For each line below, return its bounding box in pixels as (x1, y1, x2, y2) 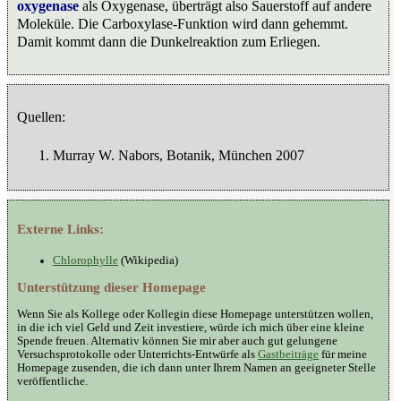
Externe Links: (17, 221, 104, 236)
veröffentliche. (17, 374, 88, 388)
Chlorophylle (53, 253, 118, 267)
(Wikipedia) (118, 253, 178, 267)
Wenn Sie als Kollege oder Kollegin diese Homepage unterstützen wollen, (17, 307, 373, 320)
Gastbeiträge (258, 347, 319, 361)
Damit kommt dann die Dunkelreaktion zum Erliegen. (17, 33, 320, 49)
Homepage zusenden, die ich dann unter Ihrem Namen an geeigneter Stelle (17, 361, 376, 374)
